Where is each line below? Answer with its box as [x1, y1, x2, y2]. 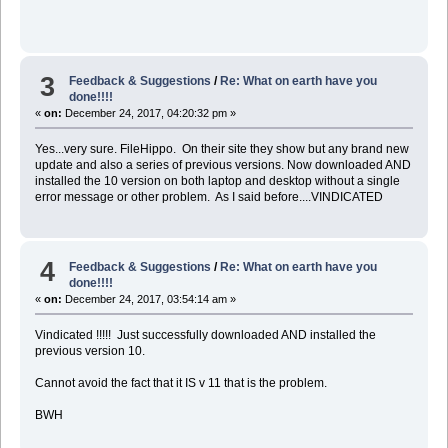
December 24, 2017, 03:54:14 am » [61, 292, 236, 305]
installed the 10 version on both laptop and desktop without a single [34, 174, 400, 189]
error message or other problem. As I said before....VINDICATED [34, 190, 383, 205]
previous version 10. [34, 343, 145, 358]
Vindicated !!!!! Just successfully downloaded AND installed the [34, 327, 376, 342]
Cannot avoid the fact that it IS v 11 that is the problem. [34, 375, 327, 390]
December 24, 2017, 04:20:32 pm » [61, 107, 236, 120]
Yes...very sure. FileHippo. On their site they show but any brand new [34, 142, 409, 157]
